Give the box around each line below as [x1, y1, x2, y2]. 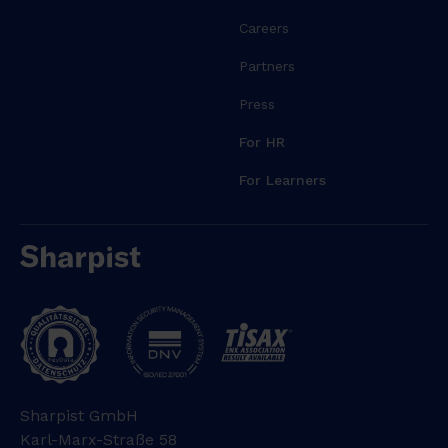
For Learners [238, 172, 326, 189]
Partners [238, 58, 295, 75]
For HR [238, 134, 290, 151]
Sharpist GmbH [20, 406, 139, 426]
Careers [238, 20, 289, 37]
